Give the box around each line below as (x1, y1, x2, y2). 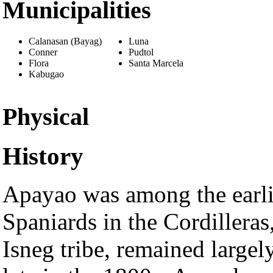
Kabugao (29, 69, 64, 80)
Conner (29, 47, 57, 58)
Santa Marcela (129, 58, 183, 69)
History (2, 141, 83, 170)
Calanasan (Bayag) (29, 36, 102, 47)
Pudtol (129, 47, 154, 58)
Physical (2, 103, 89, 131)
